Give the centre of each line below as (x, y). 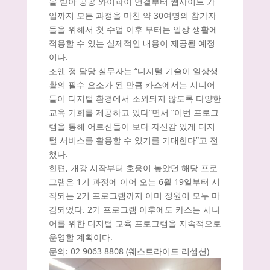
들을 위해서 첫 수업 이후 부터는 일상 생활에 (133, 29)
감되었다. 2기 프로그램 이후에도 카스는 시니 (134, 209)
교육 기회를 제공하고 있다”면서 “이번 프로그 (133, 112)
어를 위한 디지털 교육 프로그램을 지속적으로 (135, 223)
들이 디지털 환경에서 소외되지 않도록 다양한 (135, 98)
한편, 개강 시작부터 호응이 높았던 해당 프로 (133, 168)
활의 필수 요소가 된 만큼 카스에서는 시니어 (132, 84)
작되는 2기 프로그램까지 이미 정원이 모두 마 (134, 195)
